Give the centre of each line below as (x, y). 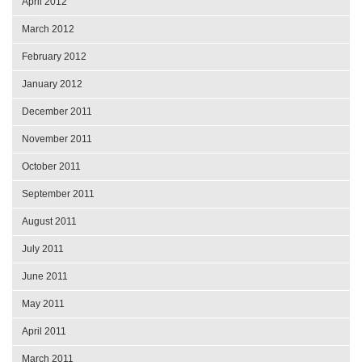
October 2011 (51, 167)
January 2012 (52, 84)
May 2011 (43, 304)
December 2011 (57, 112)
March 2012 (48, 29)
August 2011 (49, 222)
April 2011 (44, 332)
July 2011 (43, 249)
